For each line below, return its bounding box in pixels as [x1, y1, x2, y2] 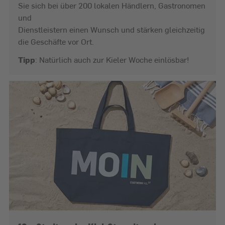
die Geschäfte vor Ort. [18, 36, 94, 48]
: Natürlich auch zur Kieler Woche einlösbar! [35, 54, 189, 66]
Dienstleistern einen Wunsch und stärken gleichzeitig [18, 24, 205, 36]
